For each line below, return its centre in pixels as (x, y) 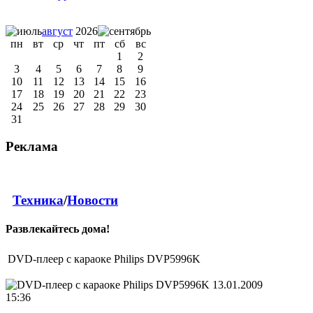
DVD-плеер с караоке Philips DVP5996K (104, 259)
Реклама (32, 146)
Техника (38, 201)
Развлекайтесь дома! (58, 229)
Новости (93, 201)
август (57, 31)
